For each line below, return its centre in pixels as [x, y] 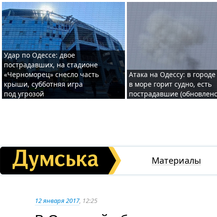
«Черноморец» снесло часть [51, 74]
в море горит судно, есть [170, 84]
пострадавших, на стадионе [51, 65]
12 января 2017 [57, 201]
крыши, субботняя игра [43, 84]
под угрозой [24, 94]
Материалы [176, 160]
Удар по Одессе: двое [39, 55]
